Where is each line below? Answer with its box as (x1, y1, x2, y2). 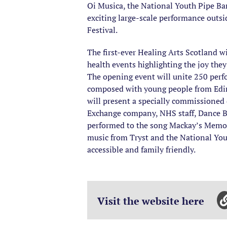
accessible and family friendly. (87, 144, 196, 155)
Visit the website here (97, 194, 207, 208)
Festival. (87, 24, 118, 35)
